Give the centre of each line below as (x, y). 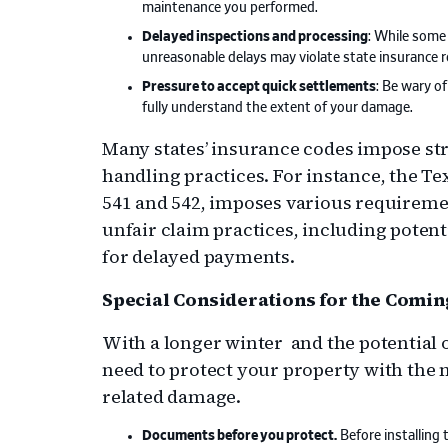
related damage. (171, 397)
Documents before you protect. (239, 436)
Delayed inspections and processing (255, 37)
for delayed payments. (198, 257)
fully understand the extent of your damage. (277, 108)
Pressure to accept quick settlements (259, 87)
